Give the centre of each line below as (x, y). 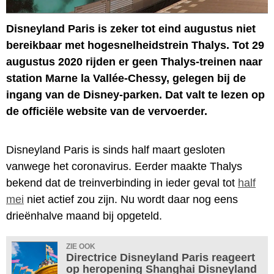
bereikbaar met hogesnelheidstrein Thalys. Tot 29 (135, 45)
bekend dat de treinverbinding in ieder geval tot (122, 183)
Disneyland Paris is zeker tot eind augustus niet (131, 28)
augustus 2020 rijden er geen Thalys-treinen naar (134, 61)
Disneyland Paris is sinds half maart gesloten (116, 150)
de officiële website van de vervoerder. (107, 111)
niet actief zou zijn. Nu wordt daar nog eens (131, 199)
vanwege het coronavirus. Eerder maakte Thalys (124, 166)
